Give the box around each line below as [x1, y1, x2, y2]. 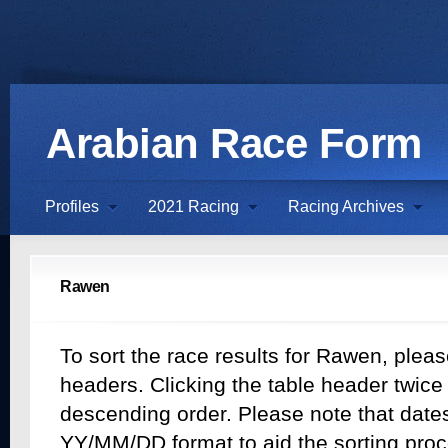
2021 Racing [148, 198, 239, 215]
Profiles [45, 198, 99, 215]
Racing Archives [288, 198, 404, 215]
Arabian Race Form [46, 120, 422, 167]
